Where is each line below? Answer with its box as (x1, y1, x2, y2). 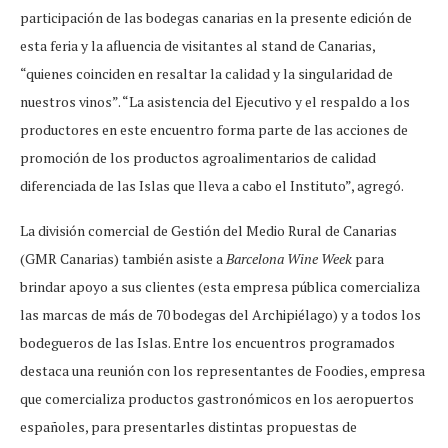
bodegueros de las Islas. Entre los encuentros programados (20, 333, 395, 353)
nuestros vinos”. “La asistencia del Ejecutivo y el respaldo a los (20, 92, 410, 112)
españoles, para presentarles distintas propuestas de (20, 417, 357, 437)
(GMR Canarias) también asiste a (20, 249, 226, 269)
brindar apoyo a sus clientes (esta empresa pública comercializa (20, 277, 420, 297)
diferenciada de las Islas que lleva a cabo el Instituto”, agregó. (20, 176, 404, 196)
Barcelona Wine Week (226, 249, 352, 269)
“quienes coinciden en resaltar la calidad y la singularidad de (20, 64, 393, 84)
